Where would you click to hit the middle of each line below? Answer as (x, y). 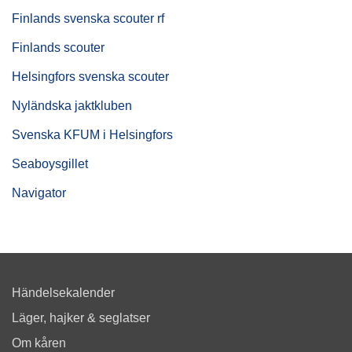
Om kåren (39, 343)
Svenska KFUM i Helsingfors (92, 134)
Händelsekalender (63, 292)
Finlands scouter (58, 47)
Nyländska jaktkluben (72, 105)
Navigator (39, 192)
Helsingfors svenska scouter (90, 76)
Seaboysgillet (50, 163)
